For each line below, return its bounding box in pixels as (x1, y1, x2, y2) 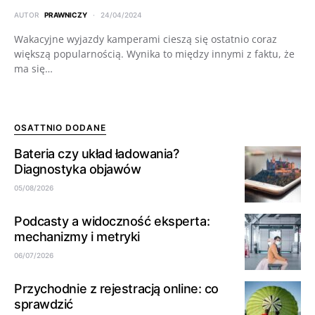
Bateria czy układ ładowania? (14, 146, 179, 161)
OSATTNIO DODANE (14, 122, 106, 133)
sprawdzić (14, 296, 73, 311)
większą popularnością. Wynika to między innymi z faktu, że (14, 46, 295, 60)
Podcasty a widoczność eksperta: (14, 213, 210, 229)
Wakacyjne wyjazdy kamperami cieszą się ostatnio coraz (14, 32, 277, 46)
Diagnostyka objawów (14, 161, 141, 176)
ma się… (14, 61, 53, 75)
